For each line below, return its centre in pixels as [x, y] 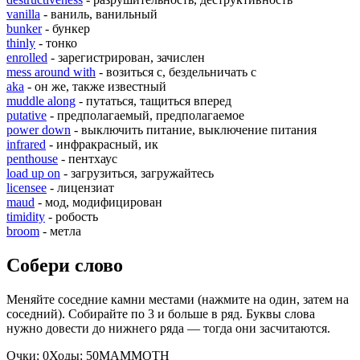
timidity [26, 217]
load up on [33, 174]
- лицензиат [80, 188]
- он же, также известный [95, 87]
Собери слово [65, 265]
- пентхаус [88, 159]
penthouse [32, 159]
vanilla [23, 14]
